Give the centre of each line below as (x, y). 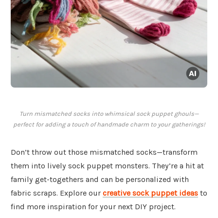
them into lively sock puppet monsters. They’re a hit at (107, 166)
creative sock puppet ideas (150, 193)
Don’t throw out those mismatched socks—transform (104, 152)
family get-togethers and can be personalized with (100, 180)
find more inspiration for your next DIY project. (93, 207)
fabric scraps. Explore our (57, 193)
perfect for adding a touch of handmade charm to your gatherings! (109, 125)
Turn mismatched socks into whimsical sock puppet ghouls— (109, 114)
